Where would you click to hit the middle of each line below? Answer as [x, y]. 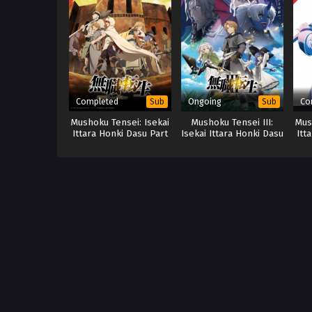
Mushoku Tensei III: [233, 122]
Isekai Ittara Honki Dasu [233, 133]
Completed [97, 101]
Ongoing [205, 101]
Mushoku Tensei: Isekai [120, 122]
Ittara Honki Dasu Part [120, 133]
